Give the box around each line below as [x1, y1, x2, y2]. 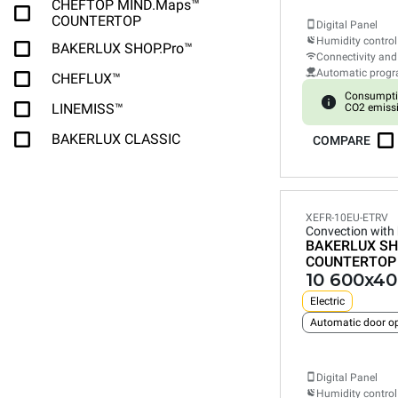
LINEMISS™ [52, 100, 123, 117]
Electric [310, 295, 345, 307]
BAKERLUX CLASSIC [52, 131, 180, 147]
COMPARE [313, 133, 370, 147]
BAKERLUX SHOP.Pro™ [52, 40, 193, 57]
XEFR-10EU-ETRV [306, 211, 388, 224]
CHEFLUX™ [52, 70, 121, 87]
